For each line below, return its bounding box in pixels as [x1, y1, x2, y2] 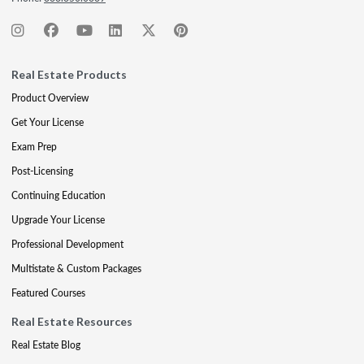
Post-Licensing [11, 164, 73, 178]
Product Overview [11, 91, 89, 105]
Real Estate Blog [11, 338, 80, 352]
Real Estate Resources [11, 314, 132, 328]
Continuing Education [11, 188, 106, 202]
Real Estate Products [11, 67, 127, 81]
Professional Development [11, 237, 123, 251]
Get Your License [11, 115, 84, 129]
